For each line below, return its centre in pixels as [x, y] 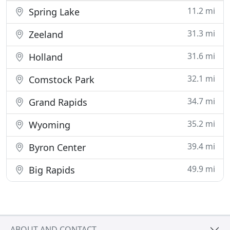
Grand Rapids [57, 102]
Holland [44, 57]
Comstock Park [60, 80]
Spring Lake [53, 12]
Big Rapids [51, 170]
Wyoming [48, 125]
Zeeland [45, 34]
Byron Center [56, 147]
